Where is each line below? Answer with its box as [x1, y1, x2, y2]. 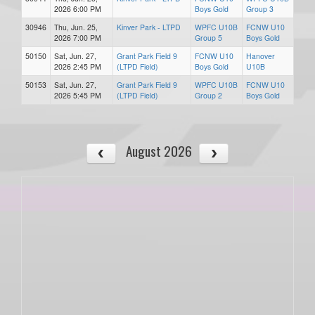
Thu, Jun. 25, [54, 22, 98, 32]
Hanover [246, 51, 275, 61]
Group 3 [246, 4, 274, 14]
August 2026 [125, 141, 192, 161]
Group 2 [195, 90, 222, 101]
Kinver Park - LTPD [117, 22, 181, 32]
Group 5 [195, 32, 222, 43]
